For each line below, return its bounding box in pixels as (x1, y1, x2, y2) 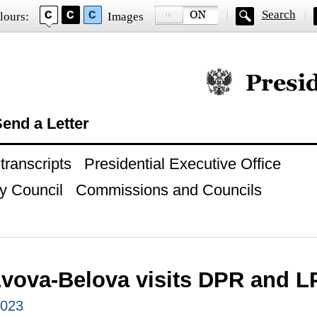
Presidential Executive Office (83, 155, 281, 173)
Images (107, 10, 144, 23)
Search (261, 8, 296, 21)
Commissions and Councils (75, 181, 262, 199)
